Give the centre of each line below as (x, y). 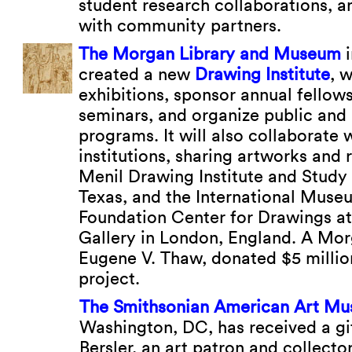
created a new (137, 74)
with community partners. (180, 25)
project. (109, 278)
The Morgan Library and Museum (210, 53)
